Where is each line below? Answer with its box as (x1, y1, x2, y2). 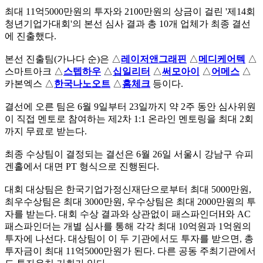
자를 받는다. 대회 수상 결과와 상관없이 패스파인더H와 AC (5, 208, 251, 219)
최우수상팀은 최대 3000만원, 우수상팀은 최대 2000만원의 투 (5, 196, 256, 207)
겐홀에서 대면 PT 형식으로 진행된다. (5, 161, 159, 171)
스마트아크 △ (5, 66, 63, 76)
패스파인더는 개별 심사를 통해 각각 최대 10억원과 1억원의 (5, 221, 251, 231)
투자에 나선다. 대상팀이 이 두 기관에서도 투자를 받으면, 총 (5, 233, 254, 244)
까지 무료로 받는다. (5, 126, 87, 136)
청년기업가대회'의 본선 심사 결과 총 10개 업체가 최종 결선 (5, 18, 251, 29)
